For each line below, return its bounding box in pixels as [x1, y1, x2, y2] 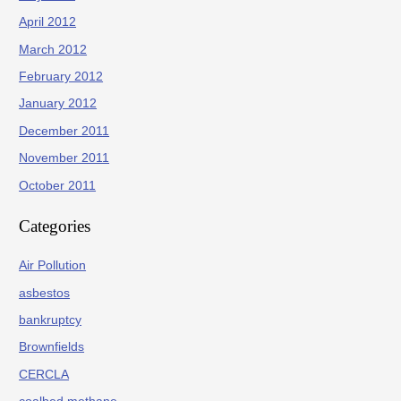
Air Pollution [19, 259, 87, 273]
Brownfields [19, 340, 85, 354]
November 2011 [19, 151, 110, 166]
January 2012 [19, 97, 98, 111]
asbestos [19, 286, 71, 300]
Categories [19, 217, 91, 236]
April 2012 [19, 15, 77, 30]
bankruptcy [19, 313, 82, 328]
